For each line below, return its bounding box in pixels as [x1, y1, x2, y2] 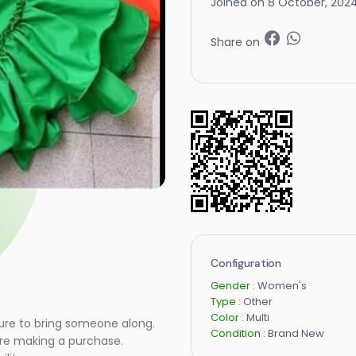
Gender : [211, 277, 257, 293]
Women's [257, 277, 307, 293]
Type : [211, 293, 243, 309]
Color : [211, 309, 246, 325]
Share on [211, 33, 263, 50]
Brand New [268, 325, 324, 341]
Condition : [211, 325, 268, 341]
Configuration [211, 255, 282, 270]
